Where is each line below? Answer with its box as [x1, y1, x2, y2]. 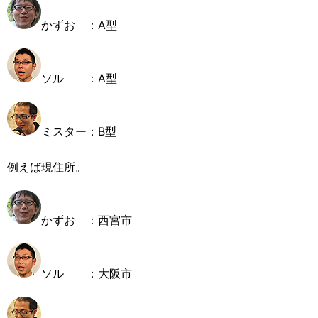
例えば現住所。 [7, 160, 87, 175]
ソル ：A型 [41, 71, 117, 86]
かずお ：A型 [41, 18, 117, 33]
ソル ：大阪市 [41, 266, 132, 281]
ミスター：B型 [41, 124, 116, 139]
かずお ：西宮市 [41, 213, 132, 228]
